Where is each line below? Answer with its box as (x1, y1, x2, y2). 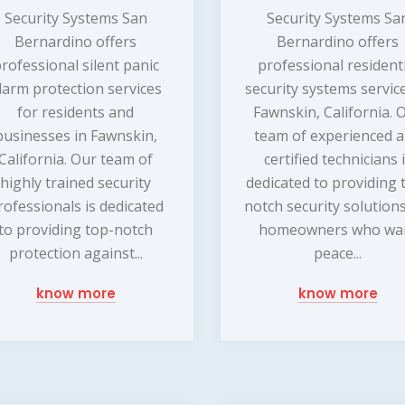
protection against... (8, 243, 143, 264)
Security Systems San (4, 8, 147, 29)
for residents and (17, 102, 135, 123)
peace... (314, 243, 363, 264)
